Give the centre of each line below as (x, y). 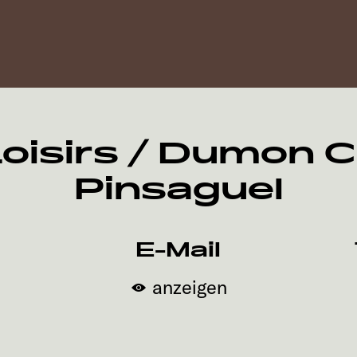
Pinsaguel (178, 189)
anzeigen (190, 287)
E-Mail (178, 250)
